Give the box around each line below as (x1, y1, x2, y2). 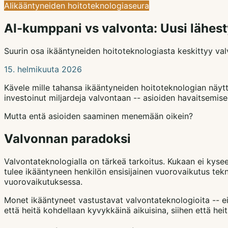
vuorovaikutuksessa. (4, 176, 82, 187)
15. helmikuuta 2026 (4, 64, 82, 74)
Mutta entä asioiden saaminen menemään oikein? (4, 110, 193, 121)
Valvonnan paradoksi (4, 131, 131, 146)
